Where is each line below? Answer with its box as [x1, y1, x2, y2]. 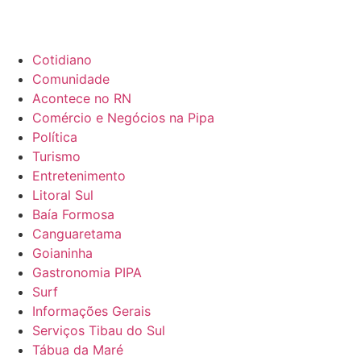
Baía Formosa [32, 206, 114, 222]
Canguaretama [32, 226, 122, 242]
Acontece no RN [32, 90, 131, 106]
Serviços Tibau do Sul [32, 322, 165, 338]
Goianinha [32, 245, 93, 261]
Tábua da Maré [32, 342, 123, 358]
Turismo [32, 148, 81, 164]
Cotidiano [32, 52, 92, 68]
